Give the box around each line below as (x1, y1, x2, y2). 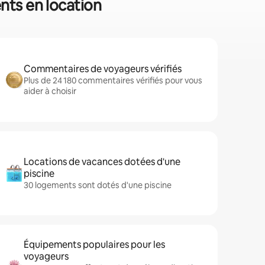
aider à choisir (24, 86, 76, 96)
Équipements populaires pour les (24, 238, 165, 251)
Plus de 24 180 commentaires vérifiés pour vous (24, 75, 202, 86)
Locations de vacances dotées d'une (24, 156, 180, 168)
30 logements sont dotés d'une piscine (24, 180, 172, 190)
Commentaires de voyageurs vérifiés (24, 63, 182, 75)
